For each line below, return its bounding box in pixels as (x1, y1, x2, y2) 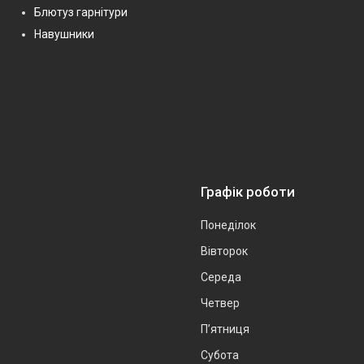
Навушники (34, 27, 94, 41)
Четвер (201, 296, 240, 310)
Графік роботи (201, 183, 295, 200)
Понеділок (201, 218, 256, 232)
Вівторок (201, 244, 248, 258)
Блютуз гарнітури (34, 5, 128, 19)
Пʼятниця (201, 322, 249, 336)
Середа (201, 270, 241, 284)
